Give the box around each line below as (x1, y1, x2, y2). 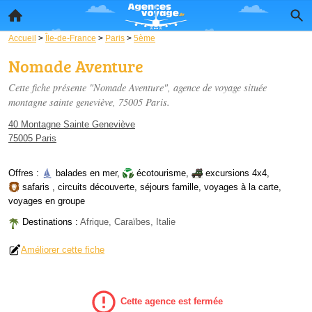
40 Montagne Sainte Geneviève (8, 119, 135, 130)
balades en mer (56, 168, 117, 178)
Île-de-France (45, 33, 96, 42)
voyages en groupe (8, 196, 85, 206)
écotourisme (136, 168, 186, 178)
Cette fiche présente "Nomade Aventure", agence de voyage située (8, 81, 267, 94)
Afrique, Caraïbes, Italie (80, 217, 175, 227)
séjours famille (140, 182, 198, 192)
